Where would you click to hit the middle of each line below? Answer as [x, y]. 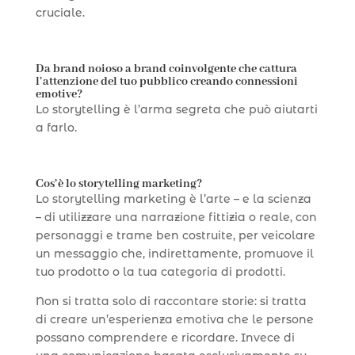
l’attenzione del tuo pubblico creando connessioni [166, 81]
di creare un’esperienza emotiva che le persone [174, 319]
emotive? [59, 94]
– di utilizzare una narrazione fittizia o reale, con [176, 217]
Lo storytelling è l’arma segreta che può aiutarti [176, 109]
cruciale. [60, 12]
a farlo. [56, 127]
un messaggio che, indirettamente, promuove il [174, 253]
